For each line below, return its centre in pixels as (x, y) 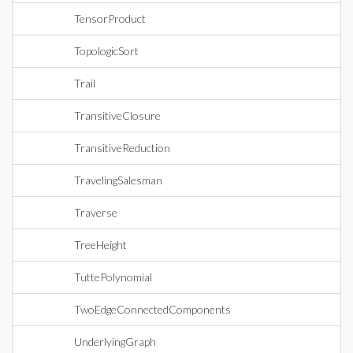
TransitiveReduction (122, 148)
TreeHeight (100, 245)
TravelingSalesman (118, 180)
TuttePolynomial (113, 277)
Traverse (96, 212)
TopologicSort (106, 51)
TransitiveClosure (117, 115)
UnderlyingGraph (115, 342)
